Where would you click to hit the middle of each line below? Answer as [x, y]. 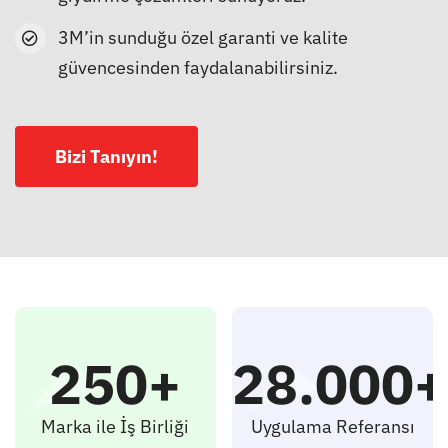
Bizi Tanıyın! [106, 156]
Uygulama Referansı [332, 426]
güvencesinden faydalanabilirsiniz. [198, 68]
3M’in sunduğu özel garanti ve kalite [203, 38]
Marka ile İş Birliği [115, 426]
